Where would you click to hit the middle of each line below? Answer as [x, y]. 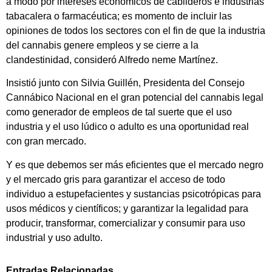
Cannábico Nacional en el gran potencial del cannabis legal [135, 98]
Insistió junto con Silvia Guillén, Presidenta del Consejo [125, 83]
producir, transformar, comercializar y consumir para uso [126, 223]
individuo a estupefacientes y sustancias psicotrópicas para [134, 194]
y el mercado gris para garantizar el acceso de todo [116, 179]
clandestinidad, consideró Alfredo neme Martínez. [112, 60]
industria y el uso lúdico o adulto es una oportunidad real [127, 127]
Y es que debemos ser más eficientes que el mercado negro [135, 165]
